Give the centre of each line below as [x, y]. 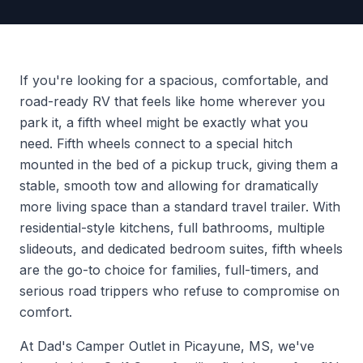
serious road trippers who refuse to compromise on [179, 291]
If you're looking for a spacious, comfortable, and [174, 80]
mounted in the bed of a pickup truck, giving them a [179, 164]
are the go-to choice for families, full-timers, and [169, 270]
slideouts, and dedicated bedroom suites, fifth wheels [181, 249]
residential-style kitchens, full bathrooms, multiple [172, 228]
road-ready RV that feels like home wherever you [172, 101]
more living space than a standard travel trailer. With [180, 207]
